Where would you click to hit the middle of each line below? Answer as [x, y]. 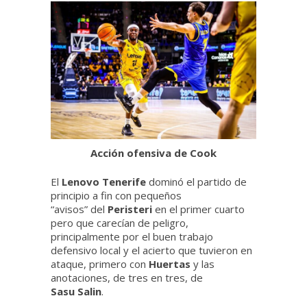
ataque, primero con [100, 263]
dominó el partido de [198, 181]
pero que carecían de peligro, [120, 222]
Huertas [171, 263]
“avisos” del [79, 209]
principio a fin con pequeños [116, 195]
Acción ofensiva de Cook [153, 152]
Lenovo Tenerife [105, 181]
